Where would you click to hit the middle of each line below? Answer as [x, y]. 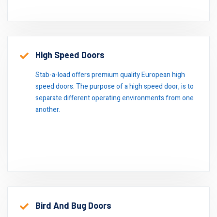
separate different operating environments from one [115, 98]
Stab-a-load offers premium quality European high [110, 75]
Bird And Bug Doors [73, 205]
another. [48, 110]
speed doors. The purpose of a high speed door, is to [115, 86]
